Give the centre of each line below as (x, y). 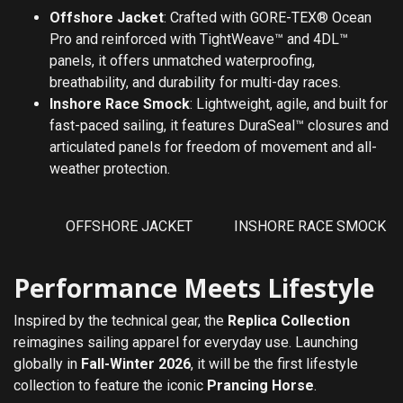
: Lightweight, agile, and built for (289, 103)
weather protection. (110, 168)
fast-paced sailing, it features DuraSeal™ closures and (219, 125)
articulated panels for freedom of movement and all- (213, 147)
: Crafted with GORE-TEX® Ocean (268, 17)
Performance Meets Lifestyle (194, 287)
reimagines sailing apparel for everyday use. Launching (186, 342)
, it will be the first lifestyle (274, 363)
